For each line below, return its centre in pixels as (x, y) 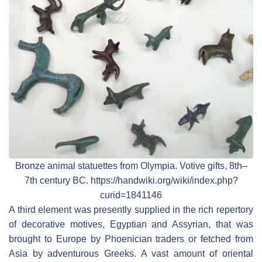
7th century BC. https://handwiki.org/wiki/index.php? (131, 181)
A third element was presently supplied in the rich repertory (131, 210)
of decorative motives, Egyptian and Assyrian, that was (131, 225)
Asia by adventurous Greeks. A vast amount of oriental (131, 254)
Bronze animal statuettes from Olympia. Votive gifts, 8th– (131, 166)
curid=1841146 (131, 195)
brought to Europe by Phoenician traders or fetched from (131, 239)
